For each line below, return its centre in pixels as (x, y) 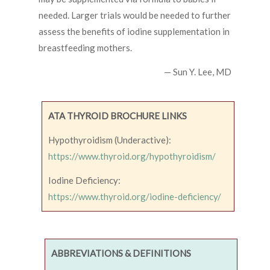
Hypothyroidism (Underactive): (110, 140)
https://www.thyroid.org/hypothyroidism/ (132, 156)
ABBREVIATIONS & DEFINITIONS (121, 253)
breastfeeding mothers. (85, 48)
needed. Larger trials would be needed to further (135, 15)
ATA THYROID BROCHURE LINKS (118, 116)
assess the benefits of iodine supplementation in (134, 32)
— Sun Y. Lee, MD (198, 72)
